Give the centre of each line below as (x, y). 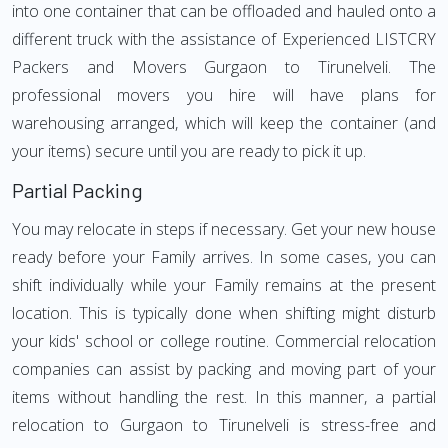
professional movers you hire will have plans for (224, 95)
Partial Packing (77, 190)
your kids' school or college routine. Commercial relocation (224, 341)
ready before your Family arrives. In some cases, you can (224, 257)
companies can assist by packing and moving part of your (224, 369)
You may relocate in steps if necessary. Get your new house (224, 229)
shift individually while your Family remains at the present (224, 285)
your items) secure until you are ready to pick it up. (189, 151)
